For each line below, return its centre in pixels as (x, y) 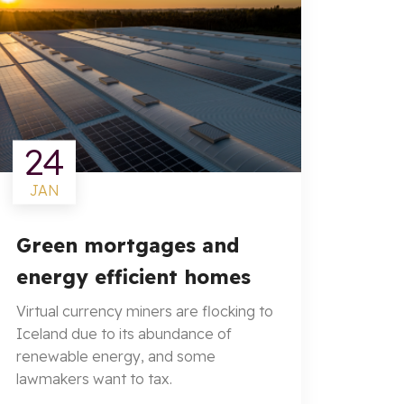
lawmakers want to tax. (94, 379)
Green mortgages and (128, 245)
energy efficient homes (133, 277)
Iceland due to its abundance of (124, 334)
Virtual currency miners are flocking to (145, 311)
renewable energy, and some (116, 356)
